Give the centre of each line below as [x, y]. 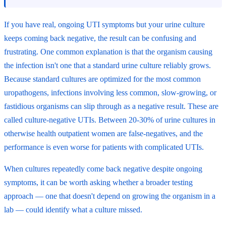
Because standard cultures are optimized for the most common [102, 79]
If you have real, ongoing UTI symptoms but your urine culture [104, 24]
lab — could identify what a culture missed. [73, 209]
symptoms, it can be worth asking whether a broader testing [98, 182]
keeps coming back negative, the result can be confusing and [100, 38]
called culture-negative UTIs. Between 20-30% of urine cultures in [110, 120]
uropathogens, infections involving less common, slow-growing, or [110, 92]
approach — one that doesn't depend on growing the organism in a [110, 196]
